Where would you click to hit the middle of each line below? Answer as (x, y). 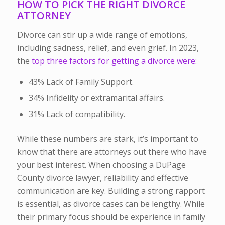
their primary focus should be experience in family (111, 217)
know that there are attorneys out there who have (112, 152)
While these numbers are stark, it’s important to (107, 139)
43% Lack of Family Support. (81, 82)
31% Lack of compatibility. (77, 114)
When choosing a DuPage (137, 165)
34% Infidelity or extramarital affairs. (96, 98)
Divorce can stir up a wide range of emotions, (102, 34)
